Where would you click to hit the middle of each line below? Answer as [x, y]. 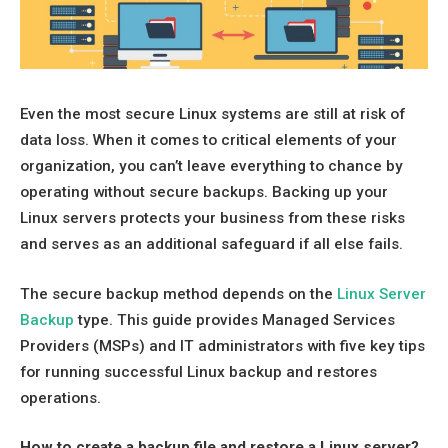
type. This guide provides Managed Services [236, 319]
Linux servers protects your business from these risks [212, 218]
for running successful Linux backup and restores [198, 371]
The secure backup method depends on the [178, 293]
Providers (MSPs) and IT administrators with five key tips [222, 345]
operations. [60, 397]
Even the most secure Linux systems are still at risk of [212, 114]
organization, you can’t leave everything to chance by [211, 166]
